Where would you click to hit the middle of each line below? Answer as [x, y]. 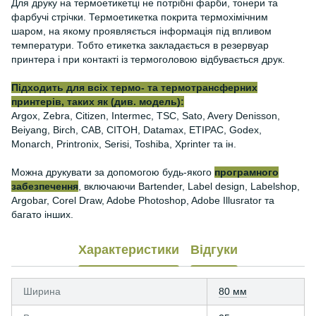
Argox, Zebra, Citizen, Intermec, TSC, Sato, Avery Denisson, [146, 116]
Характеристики [129, 249]
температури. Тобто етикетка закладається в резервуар [140, 45]
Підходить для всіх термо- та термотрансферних [134, 87]
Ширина [42, 291]
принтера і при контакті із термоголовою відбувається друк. [148, 59]
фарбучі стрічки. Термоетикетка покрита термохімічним [140, 17]
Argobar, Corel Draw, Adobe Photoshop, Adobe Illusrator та [143, 200]
